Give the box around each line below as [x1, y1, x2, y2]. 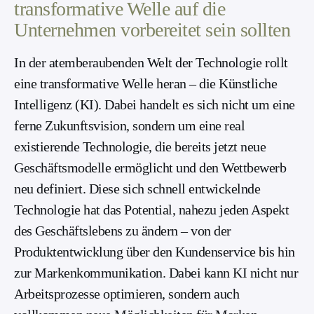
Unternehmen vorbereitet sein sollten [14, 19, 290, 41]
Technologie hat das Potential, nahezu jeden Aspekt [14, 202, 289, 218]
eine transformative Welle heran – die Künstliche [14, 76, 277, 92]
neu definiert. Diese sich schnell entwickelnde [14, 181, 260, 197]
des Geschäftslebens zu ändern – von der [14, 223, 231, 239]
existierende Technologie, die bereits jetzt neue [14, 139, 266, 155]
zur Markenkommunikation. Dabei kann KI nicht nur [14, 265, 298, 281]
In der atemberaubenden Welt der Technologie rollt [14, 55, 288, 71]
